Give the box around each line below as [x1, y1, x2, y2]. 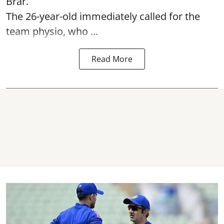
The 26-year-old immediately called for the [6, 9, 200, 23]
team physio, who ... [6, 24, 98, 38]
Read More [91, 53, 132, 64]
